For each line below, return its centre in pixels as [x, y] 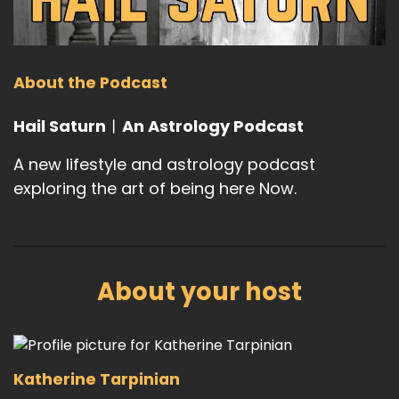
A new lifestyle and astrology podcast [164, 164]
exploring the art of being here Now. [155, 188]
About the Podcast [90, 83]
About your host [199, 292]
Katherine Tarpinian [97, 379]
